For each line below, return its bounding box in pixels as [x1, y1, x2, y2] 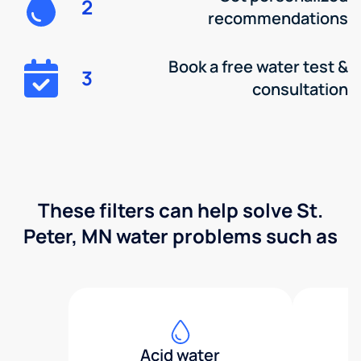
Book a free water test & [168, 55, 348, 77]
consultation [251, 77, 348, 100]
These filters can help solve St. [38, 196, 323, 223]
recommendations [207, 6, 348, 29]
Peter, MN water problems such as [23, 222, 338, 249]
